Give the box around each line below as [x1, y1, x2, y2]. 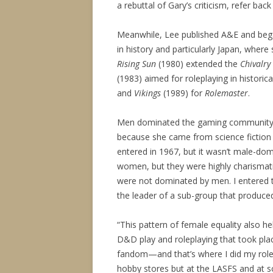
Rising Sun [117, 58, 156, 69]
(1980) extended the [156, 58, 240, 69]
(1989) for [161, 87, 205, 99]
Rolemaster [205, 87, 248, 99]
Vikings [134, 87, 161, 99]
